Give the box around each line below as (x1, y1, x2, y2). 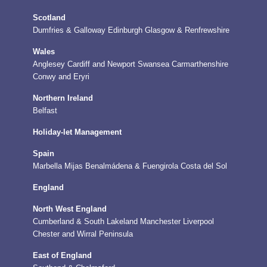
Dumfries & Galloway (33, 26, 105, 35)
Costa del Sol (181, 162, 227, 170)
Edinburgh (108, 26, 142, 35)
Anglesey (33, 60, 65, 69)
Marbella (33, 162, 62, 170)
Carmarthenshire (172, 60, 228, 69)
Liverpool (183, 218, 214, 226)
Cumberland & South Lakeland (33, 218, 138, 226)
